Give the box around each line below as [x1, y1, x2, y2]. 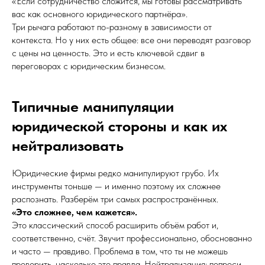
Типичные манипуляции [12, 97, 174, 115]
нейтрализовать [12, 136, 124, 154]
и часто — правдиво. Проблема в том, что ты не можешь [12, 245, 228, 257]
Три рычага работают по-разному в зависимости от [12, 21, 212, 33]
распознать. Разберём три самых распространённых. [12, 193, 218, 205]
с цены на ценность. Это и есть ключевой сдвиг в [12, 47, 205, 59]
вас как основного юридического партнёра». [12, 8, 188, 20]
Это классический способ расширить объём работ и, [12, 219, 218, 231]
